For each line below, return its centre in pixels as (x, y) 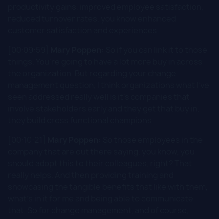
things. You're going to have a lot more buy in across (105, 61)
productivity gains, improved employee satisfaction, (106, 7)
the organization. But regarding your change (92, 73)
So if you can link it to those (156, 50)
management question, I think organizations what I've (109, 85)
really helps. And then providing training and (91, 175)
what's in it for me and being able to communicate (100, 198)
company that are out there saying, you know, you (101, 151)
